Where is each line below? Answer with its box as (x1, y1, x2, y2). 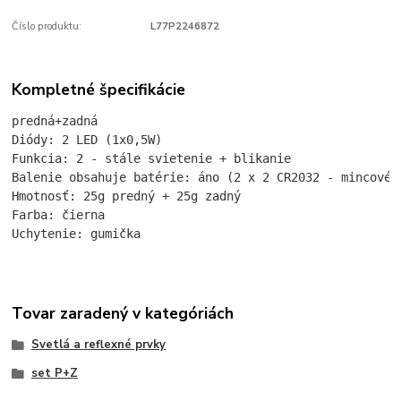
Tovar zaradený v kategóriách (12, 302, 235, 324)
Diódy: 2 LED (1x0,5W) (12, 132, 163, 148)
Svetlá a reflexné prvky (30, 336, 166, 353)
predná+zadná (12, 114, 98, 129)
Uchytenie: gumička (12, 226, 141, 242)
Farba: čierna (12, 208, 106, 223)
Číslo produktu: (12, 19, 82, 33)
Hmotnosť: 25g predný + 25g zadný (12, 189, 242, 204)
